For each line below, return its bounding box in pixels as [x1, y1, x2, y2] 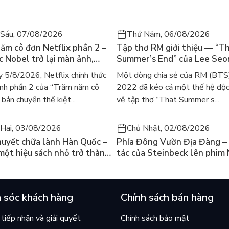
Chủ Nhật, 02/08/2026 [127, 123, 210, 134]
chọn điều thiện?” [117, 170, 185, 182]
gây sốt [117, 76, 146, 88]
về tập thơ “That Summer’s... [117, 94, 219, 106]
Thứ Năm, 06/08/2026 [127, 29, 210, 40]
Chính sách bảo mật [121, 213, 189, 224]
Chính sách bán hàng [121, 191, 214, 205]
